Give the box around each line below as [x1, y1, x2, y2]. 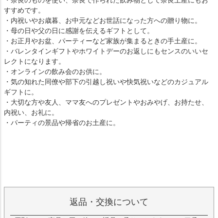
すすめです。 [4, 6, 45, 14]
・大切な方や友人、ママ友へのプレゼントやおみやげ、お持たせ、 [4, 98, 208, 106]
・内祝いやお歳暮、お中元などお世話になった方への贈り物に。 [4, 17, 201, 24]
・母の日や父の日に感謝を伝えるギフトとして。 [4, 27, 154, 35]
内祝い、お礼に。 [4, 109, 58, 116]
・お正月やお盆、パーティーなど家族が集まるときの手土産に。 [4, 37, 201, 45]
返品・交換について [70, 197, 148, 207]
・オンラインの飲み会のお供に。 [4, 68, 106, 75]
